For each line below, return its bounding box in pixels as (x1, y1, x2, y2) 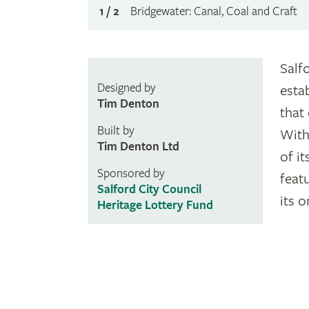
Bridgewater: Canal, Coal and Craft (130, 3, 297, 19)
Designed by (97, 81, 156, 96)
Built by (97, 123, 134, 139)
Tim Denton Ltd (97, 139, 179, 154)
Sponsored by (97, 166, 165, 181)
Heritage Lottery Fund (97, 198, 213, 213)
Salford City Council (97, 182, 201, 197)
